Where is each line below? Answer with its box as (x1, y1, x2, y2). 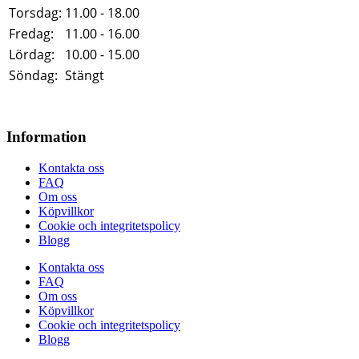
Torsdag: (9, 3, 62, 22)
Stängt (65, 66, 104, 84)
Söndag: (9, 66, 58, 84)
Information (6, 128, 87, 146)
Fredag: (9, 24, 54, 42)
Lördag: (9, 45, 54, 63)
